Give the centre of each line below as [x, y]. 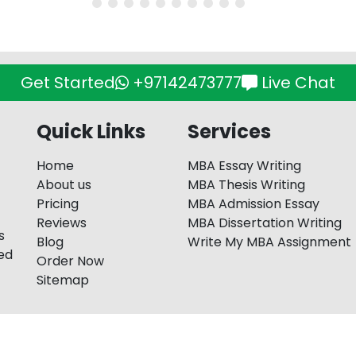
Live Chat [297, 83]
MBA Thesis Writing [246, 185]
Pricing [58, 204]
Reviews [62, 223]
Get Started [68, 83]
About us [64, 185]
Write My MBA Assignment [269, 242]
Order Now [70, 261]
